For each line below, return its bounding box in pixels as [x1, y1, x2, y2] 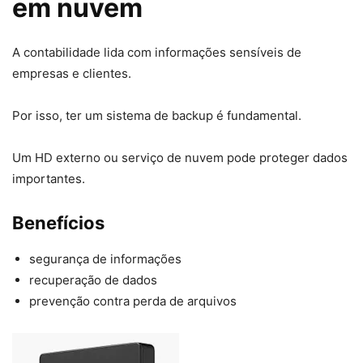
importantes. [12, 171, 85, 187]
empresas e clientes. [12, 66, 131, 82]
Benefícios [12, 212, 105, 234]
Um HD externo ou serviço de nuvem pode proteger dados [12, 150, 348, 166]
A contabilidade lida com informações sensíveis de [12, 45, 301, 61]
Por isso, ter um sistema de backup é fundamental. [12, 108, 301, 124]
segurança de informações [29, 251, 181, 267]
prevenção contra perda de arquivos [29, 293, 237, 310]
